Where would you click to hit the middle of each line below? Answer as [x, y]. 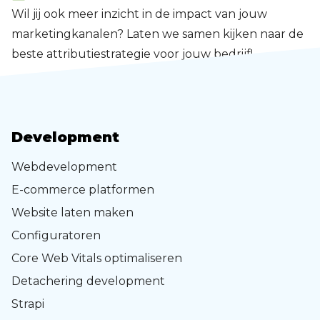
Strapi [28, 304]
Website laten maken [72, 213]
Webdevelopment [64, 167]
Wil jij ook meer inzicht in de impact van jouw [139, 14]
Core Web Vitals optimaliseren [97, 259]
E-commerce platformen [83, 190]
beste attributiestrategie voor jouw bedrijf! [134, 54]
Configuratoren [56, 236]
